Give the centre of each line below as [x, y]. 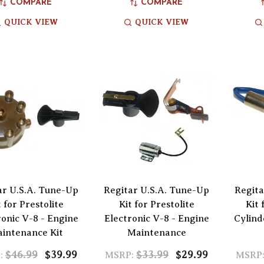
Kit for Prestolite [156, 204]
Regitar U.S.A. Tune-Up [157, 190]
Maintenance [156, 232]
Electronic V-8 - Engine [156, 218]
